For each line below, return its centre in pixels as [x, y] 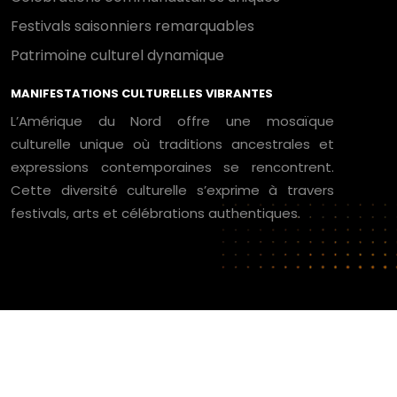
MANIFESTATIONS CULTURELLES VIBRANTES [142, 93]
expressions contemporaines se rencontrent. [172, 167]
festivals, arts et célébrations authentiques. [156, 213]
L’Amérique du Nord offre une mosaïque [172, 121]
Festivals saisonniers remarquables [132, 26]
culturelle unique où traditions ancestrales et [172, 144]
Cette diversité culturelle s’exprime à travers [172, 190]
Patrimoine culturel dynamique [117, 55]
